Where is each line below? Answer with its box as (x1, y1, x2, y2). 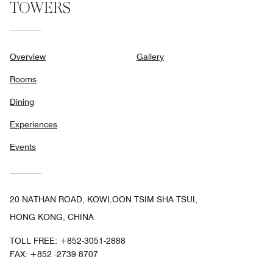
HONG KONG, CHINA (10, 212, 94, 222)
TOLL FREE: (10, 236, 60, 246)
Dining (10, 97, 34, 107)
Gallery (136, 52, 164, 62)
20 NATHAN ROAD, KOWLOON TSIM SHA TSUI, (10, 194, 197, 205)
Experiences (10, 119, 57, 130)
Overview (10, 52, 46, 62)
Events (10, 142, 36, 152)
